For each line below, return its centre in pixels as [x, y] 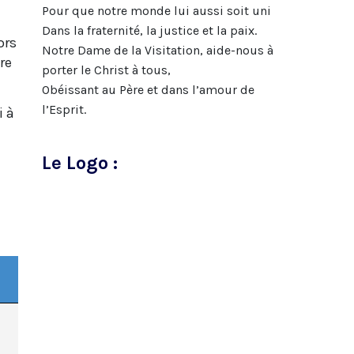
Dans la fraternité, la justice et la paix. [149, 30]
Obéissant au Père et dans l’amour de [148, 89]
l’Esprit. [64, 109]
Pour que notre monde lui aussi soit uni [156, 10]
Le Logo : [79, 162]
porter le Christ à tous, [106, 70]
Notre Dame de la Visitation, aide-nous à [157, 50]
